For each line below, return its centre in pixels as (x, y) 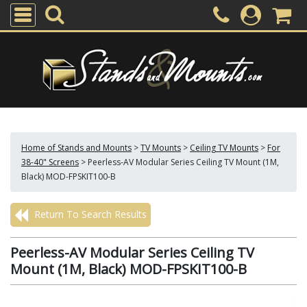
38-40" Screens (50, 162)
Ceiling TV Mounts (224, 148)
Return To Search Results (89, 214)
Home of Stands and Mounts (76, 148)
